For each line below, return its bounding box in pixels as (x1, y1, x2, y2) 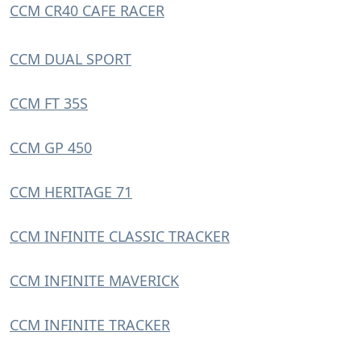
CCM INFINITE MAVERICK (10, 271, 179, 290)
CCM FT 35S (10, 93, 88, 113)
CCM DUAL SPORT (10, 49, 131, 68)
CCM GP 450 (10, 138, 92, 157)
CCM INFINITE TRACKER (10, 315, 170, 334)
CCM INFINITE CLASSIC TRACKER (10, 226, 230, 246)
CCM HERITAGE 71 (10, 182, 132, 201)
